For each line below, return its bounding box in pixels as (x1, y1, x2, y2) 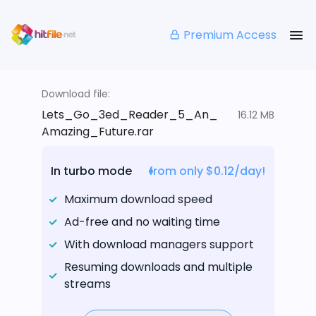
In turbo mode (51, 163, 132, 180)
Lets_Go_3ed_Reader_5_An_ (42, 107, 218, 123)
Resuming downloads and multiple (64, 259, 253, 276)
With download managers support (64, 236, 254, 253)
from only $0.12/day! (149, 163, 265, 180)
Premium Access (183, 26, 276, 43)
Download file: (42, 87, 110, 102)
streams (64, 276, 111, 293)
